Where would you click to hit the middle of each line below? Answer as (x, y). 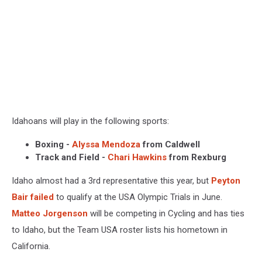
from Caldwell (170, 145)
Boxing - (54, 145)
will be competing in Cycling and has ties (166, 214)
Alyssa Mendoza (106, 145)
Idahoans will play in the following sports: (90, 121)
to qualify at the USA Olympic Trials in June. (138, 197)
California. (31, 247)
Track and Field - (71, 158)
